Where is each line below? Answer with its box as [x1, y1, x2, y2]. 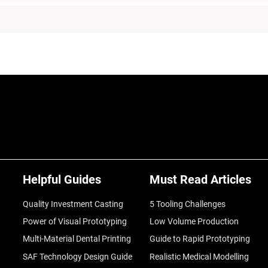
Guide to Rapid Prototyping [149, 234, 250, 244]
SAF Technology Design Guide [22, 251, 132, 261]
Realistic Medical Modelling [149, 251, 249, 261]
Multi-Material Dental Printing [22, 234, 131, 244]
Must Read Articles [149, 172, 251, 187]
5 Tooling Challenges [149, 199, 226, 209]
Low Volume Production [149, 217, 239, 227]
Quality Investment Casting [22, 199, 123, 209]
